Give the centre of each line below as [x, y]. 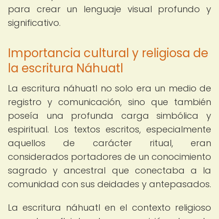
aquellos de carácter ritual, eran [109, 143]
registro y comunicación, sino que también [109, 102]
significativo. [34, 23]
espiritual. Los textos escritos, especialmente [109, 129]
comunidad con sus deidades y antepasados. [109, 184]
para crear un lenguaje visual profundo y [109, 9]
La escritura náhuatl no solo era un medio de [109, 88]
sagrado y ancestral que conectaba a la [109, 170]
